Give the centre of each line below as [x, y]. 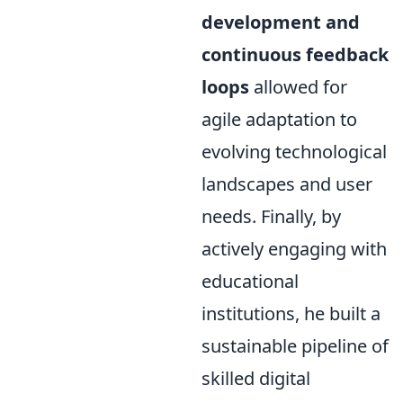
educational [250, 281]
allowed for [298, 86]
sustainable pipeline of [295, 345]
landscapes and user [287, 184]
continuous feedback [295, 54]
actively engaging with [294, 248]
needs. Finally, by [271, 216]
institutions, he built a [291, 313]
